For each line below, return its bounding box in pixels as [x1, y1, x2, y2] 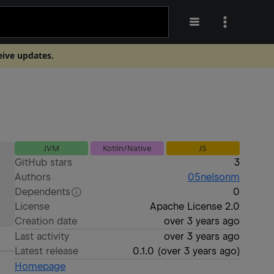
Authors [15, 171, 51, 183]
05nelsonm [187, 171, 240, 183]
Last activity [15, 231, 70, 242]
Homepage [15, 261, 66, 272]
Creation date [15, 215, 78, 227]
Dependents [15, 186, 71, 198]
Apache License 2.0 [149, 201, 240, 212]
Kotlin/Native [103, 144, 152, 153]
